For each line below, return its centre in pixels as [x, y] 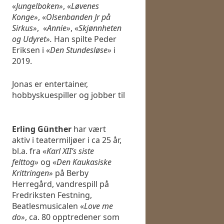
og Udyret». [33, 39]
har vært [89, 129]
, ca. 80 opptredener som [72, 217]
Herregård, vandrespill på [60, 184]
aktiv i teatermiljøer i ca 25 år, [67, 140]
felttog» [25, 162]
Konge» [25, 17]
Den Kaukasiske [84, 162]
